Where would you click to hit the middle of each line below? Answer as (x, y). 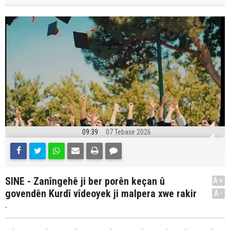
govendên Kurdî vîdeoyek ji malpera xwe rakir (101, 194)
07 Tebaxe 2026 (128, 132)
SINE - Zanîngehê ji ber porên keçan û (85, 181)
